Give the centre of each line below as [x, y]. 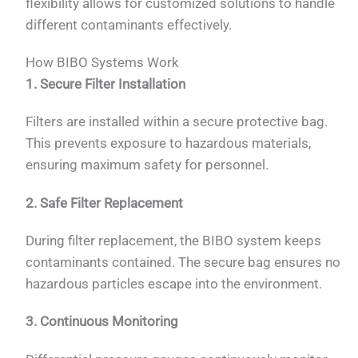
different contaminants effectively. [129, 24]
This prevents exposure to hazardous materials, [169, 143]
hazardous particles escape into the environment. [174, 284]
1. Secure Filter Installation [106, 84]
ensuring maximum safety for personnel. [147, 165]
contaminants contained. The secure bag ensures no [183, 263]
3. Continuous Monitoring [102, 322]
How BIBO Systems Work [103, 62]
